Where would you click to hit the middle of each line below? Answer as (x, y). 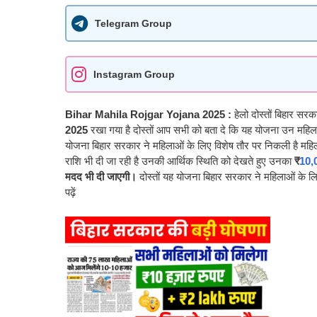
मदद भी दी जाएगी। (101, 177)
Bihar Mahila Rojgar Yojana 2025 (146, 115)
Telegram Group (133, 23)
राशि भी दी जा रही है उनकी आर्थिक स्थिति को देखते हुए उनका (178, 161)
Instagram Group (134, 74)
